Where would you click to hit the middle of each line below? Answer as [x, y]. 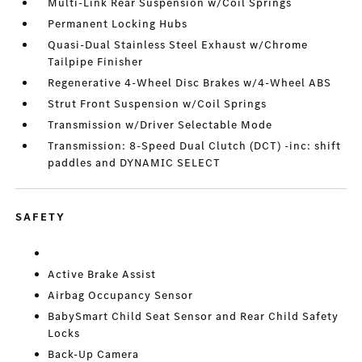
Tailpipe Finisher [96, 62]
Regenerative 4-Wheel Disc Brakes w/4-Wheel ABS [190, 83]
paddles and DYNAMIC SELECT [135, 163]
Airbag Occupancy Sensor [121, 296]
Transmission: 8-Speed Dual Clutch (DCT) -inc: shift [195, 146]
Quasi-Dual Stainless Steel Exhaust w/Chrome [178, 45]
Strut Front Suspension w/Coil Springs [158, 104]
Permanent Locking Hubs [118, 24]
